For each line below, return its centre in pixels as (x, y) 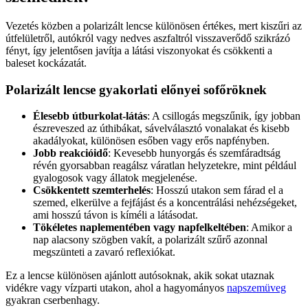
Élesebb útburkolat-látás (90, 116)
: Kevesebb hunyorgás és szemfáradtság (194, 153)
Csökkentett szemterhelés (92, 190)
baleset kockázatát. (46, 63)
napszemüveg (256, 288)
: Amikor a (269, 228)
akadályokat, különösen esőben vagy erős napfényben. (151, 141)
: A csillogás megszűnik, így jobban (224, 116)
